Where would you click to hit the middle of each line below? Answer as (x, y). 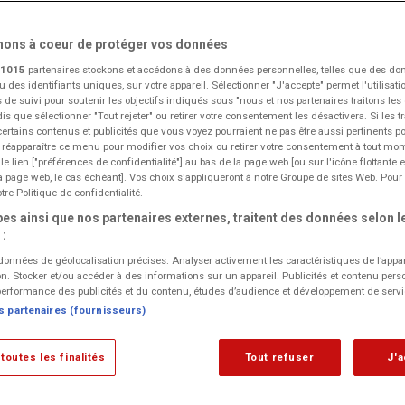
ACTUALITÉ (304, 397)
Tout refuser (279, 357)
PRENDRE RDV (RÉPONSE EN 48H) (164, 156)
